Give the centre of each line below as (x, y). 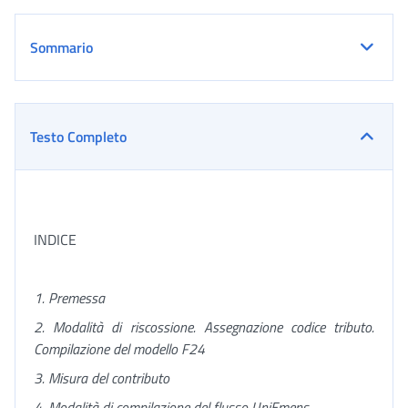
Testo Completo (78, 137)
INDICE (55, 240)
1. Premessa (69, 298)
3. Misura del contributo (102, 378)
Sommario (61, 47)
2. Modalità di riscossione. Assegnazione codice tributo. (204, 327)
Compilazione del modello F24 (119, 349)
